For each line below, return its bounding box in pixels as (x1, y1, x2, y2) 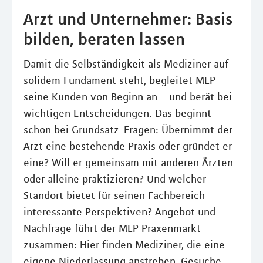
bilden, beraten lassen (23, 28, 185, 49)
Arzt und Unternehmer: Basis (23, 8, 232, 29)
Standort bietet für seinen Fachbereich (23, 188, 205, 202)
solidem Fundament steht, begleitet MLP (23, 73, 215, 87)
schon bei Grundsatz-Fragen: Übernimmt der (23, 123, 232, 136)
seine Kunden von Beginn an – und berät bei (23, 90, 232, 103)
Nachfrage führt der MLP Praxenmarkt (23, 221, 201, 235)
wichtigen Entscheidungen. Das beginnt (23, 106, 211, 120)
